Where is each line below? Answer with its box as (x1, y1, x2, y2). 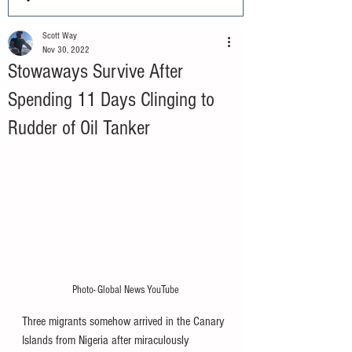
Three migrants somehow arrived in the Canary (22, 314, 227, 329)
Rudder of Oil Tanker (8, 116, 150, 140)
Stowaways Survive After (8, 60, 183, 83)
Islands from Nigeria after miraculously (22, 333, 192, 348)
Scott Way (42, 31, 77, 41)
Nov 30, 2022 (42, 45, 90, 55)
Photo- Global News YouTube (72, 284, 179, 297)
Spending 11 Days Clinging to (8, 88, 214, 112)
